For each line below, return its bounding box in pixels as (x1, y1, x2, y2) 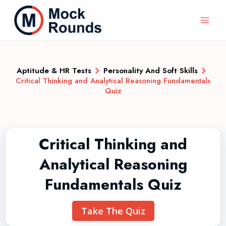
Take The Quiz (81, 205, 145, 217)
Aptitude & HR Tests (16, 65, 91, 76)
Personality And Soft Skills (103, 65, 198, 76)
